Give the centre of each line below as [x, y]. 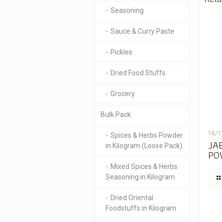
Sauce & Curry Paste [142, 31]
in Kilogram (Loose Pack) [144, 146]
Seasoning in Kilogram [140, 177]
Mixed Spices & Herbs [144, 166]
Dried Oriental [132, 198]
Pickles [121, 52]
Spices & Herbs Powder [147, 135]
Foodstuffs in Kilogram [141, 208]
